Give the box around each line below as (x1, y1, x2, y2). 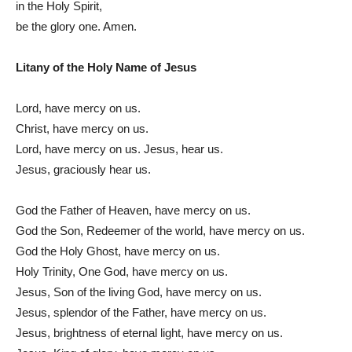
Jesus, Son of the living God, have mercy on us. (16, 284, 262, 299)
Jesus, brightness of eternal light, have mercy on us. (16, 325, 283, 339)
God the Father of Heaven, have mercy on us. (16, 203, 251, 217)
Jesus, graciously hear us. (16, 162, 151, 176)
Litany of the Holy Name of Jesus (16, 60, 196, 74)
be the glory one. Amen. (16, 19, 137, 33)
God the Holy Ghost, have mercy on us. (16, 244, 220, 258)
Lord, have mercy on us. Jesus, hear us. (16, 141, 223, 156)
